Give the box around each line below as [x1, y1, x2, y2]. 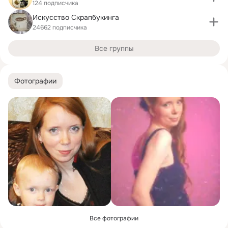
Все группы [94, 44, 134, 53]
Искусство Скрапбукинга [33, 12, 119, 22]
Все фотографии [90, 214, 138, 222]
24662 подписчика [33, 23, 87, 32]
